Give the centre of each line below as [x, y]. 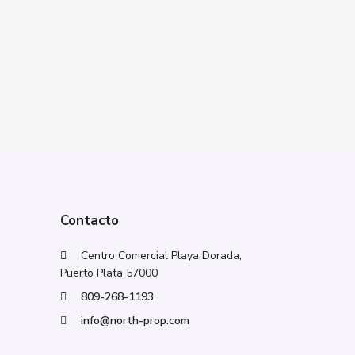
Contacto [90, 221]
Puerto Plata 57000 [109, 273]
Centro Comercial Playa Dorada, [161, 256]
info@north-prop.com [135, 321]
